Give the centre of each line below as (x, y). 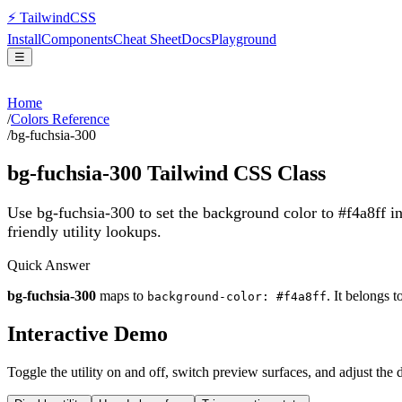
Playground (244, 39)
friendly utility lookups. (84, 231)
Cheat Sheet (147, 39)
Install (24, 39)
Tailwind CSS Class (234, 173)
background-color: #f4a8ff (237, 297)
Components (77, 39)
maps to (122, 296)
